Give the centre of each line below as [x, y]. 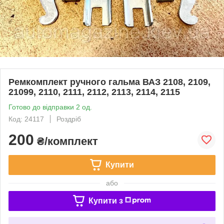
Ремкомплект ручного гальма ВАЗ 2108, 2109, [109, 82]
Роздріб [69, 119]
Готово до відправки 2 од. [50, 107]
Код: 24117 [26, 119]
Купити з [105, 200]
